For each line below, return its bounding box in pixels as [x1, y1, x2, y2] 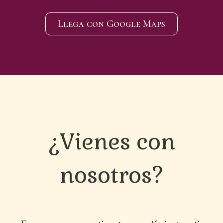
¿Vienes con [48, 127, 175, 156]
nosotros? [59, 161, 164, 189]
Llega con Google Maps [58, 18, 165, 30]
